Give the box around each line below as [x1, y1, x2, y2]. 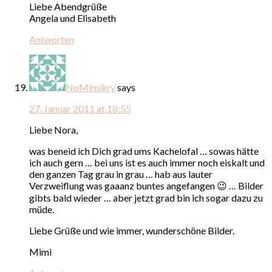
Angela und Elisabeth [29, 12, 116, 24]
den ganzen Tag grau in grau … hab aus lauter [29, 168, 212, 180]
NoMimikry [66, 81, 115, 93]
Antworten [29, 33, 74, 45]
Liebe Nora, [29, 123, 78, 135]
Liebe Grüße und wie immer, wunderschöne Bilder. [29, 224, 234, 236]
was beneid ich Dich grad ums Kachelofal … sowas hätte [29, 144, 259, 157]
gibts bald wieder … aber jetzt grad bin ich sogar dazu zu [29, 191, 263, 203]
